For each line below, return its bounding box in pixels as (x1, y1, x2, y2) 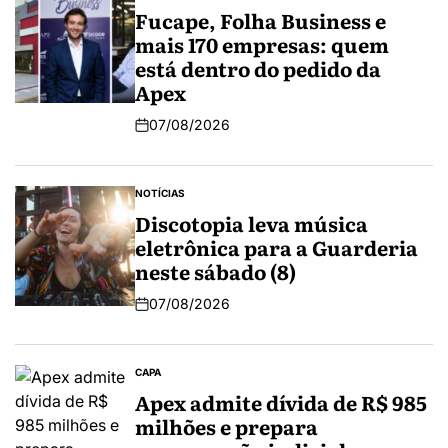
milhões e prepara (135, 411, 318, 442)
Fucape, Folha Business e (135, 5, 386, 36)
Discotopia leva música (135, 208, 368, 239)
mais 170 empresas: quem (135, 29, 389, 60)
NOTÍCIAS (135, 187, 185, 200)
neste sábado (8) (135, 256, 296, 287)
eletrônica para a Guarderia (135, 232, 418, 263)
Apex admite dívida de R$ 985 (135, 387, 427, 418)
